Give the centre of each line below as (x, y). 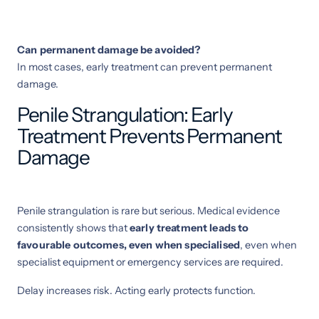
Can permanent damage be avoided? (109, 49)
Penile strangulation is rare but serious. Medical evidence (148, 210)
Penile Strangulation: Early (125, 114)
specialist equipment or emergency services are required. (150, 262)
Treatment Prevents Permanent (150, 136)
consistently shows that (73, 228)
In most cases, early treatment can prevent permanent (145, 67)
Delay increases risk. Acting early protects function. (136, 290)
